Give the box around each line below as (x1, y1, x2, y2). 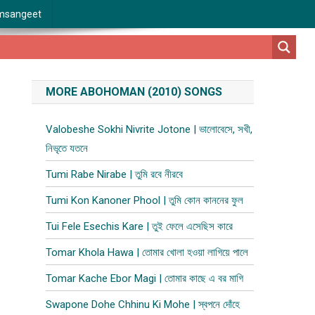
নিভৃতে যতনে (46, 142, 89, 155)
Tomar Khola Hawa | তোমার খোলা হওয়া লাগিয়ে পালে (46, 246, 249, 259)
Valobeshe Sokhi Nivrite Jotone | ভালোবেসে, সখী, (46, 123, 253, 136)
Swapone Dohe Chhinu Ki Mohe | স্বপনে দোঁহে (46, 298, 240, 311)
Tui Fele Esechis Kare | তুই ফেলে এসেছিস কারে (46, 220, 233, 233)
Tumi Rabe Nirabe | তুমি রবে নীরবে (46, 168, 184, 181)
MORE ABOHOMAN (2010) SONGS (46, 85, 223, 98)
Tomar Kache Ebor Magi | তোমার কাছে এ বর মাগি (46, 272, 244, 285)
